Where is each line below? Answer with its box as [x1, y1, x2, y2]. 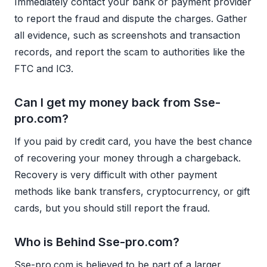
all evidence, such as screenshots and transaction [14, 29, 240, 42]
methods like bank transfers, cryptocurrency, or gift [14, 185, 250, 198]
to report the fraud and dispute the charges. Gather [14, 13, 247, 25]
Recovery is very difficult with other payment [14, 169, 217, 181]
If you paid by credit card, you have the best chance [14, 135, 252, 148]
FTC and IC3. [14, 63, 73, 75]
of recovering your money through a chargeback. [14, 152, 241, 164]
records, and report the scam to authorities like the [14, 46, 245, 58]
